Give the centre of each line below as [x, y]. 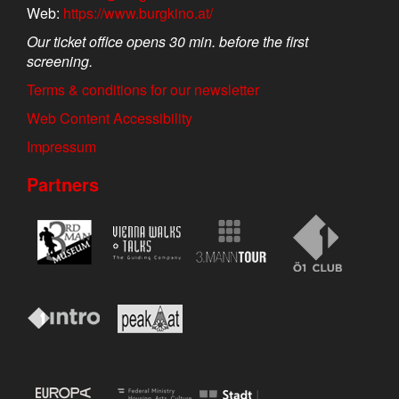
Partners [63, 184]
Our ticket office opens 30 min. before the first [167, 42]
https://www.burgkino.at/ [138, 13]
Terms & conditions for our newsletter [143, 90]
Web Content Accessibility [110, 118]
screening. [60, 61]
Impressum [61, 147]
